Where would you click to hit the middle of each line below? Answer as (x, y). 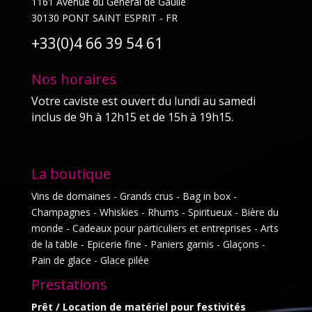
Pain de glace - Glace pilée (90, 260)
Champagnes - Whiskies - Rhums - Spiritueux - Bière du (155, 212)
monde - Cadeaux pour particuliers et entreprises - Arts (155, 228)
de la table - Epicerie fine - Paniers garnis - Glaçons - (148, 244)
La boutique (71, 173)
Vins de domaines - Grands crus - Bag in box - (134, 196)
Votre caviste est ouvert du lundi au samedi (143, 101)
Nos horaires (73, 79)
